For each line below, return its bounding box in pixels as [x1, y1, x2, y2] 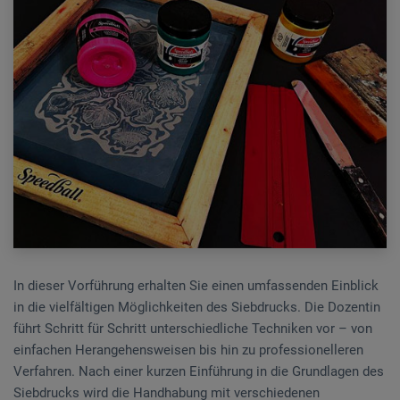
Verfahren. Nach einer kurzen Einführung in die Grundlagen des [13, 362, 384, 379]
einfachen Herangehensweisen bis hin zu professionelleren [13, 341, 363, 358]
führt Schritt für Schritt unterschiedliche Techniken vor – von [13, 320, 372, 337]
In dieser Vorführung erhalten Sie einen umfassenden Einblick [13, 277, 379, 294]
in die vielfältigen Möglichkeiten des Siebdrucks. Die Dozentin [13, 298, 380, 315]
